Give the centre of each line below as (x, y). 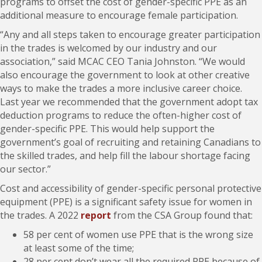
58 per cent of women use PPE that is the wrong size (138, 235)
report (96, 216)
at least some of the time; (79, 248)
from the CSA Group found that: (182, 216)
